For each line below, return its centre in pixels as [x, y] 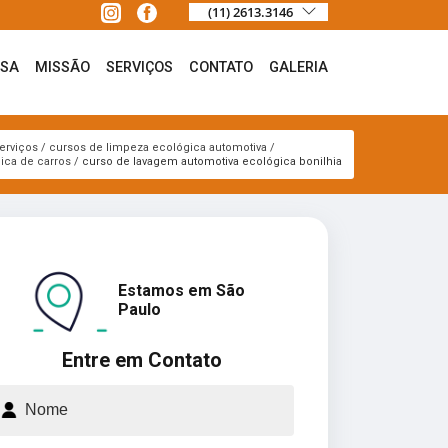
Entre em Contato [142, 359]
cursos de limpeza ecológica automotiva [157, 147]
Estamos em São [181, 290]
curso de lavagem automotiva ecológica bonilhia [211, 161]
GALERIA [298, 67]
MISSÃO [62, 67]
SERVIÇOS [139, 67]
